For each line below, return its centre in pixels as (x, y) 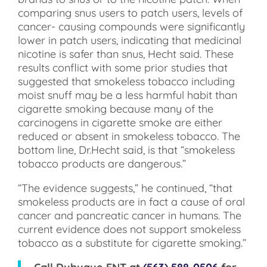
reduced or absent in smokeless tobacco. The (129, 136)
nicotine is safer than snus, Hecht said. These (126, 54)
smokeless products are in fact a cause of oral (131, 201)
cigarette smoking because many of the (116, 108)
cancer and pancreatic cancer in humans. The (130, 215)
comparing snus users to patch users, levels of (130, 13)
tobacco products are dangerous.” (102, 163)
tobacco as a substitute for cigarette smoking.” (132, 243)
